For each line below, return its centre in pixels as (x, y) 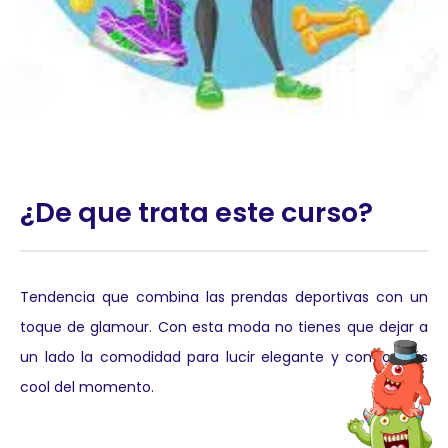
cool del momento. (87, 387)
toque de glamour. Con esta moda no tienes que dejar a (224, 327)
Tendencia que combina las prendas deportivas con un (224, 297)
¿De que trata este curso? (196, 212)
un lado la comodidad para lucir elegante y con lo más (224, 357)
